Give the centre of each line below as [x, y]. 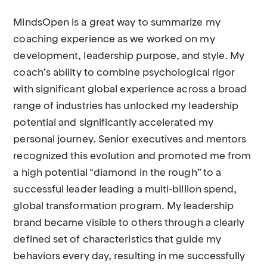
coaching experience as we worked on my [114, 40]
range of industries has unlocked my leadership [126, 106]
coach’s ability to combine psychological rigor [124, 73]
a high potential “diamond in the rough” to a [117, 173]
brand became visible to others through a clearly [129, 223]
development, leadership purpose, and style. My [129, 56]
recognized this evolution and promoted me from [132, 156]
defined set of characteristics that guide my [117, 240]
